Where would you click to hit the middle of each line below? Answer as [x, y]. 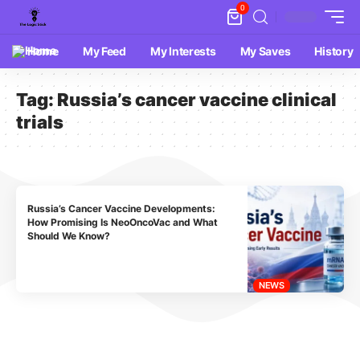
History [334, 51]
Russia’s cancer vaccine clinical [197, 100]
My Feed [104, 51]
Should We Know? [69, 236]
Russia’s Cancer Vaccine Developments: [122, 209]
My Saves [265, 51]
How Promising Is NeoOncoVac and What [123, 223]
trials [40, 122]
